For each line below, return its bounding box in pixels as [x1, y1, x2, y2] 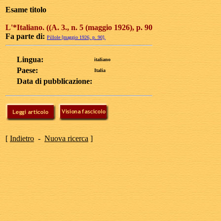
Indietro [10, 134, 34, 143]
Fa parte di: [5, 32, 45, 40]
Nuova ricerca [44, 134, 88, 143]
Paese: [17, 66, 38, 74]
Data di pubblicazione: [17, 77, 92, 85]
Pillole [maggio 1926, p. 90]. [47, 35, 106, 40]
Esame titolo [5, 5, 46, 14]
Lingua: [17, 55, 43, 64]
